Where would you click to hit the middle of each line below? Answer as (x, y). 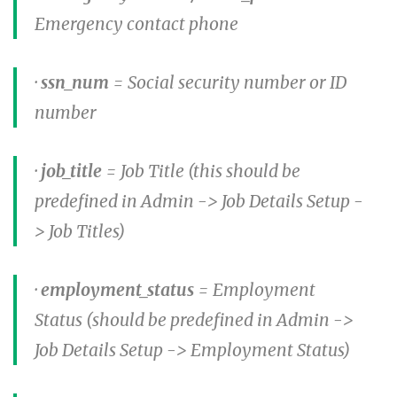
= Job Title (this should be (203, 171)
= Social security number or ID (230, 82)
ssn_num (77, 82)
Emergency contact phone (136, 23)
